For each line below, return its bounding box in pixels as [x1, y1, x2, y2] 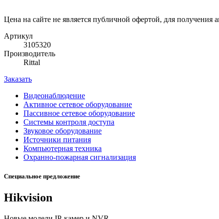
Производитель [4, 49, 55, 58]
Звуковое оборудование [23, 126, 102, 135]
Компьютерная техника [23, 144, 102, 153]
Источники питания [23, 135, 91, 144]
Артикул [4, 31, 33, 40]
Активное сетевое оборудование [23, 100, 132, 109]
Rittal [23, 58, 40, 66]
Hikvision [4, 191, 52, 204]
